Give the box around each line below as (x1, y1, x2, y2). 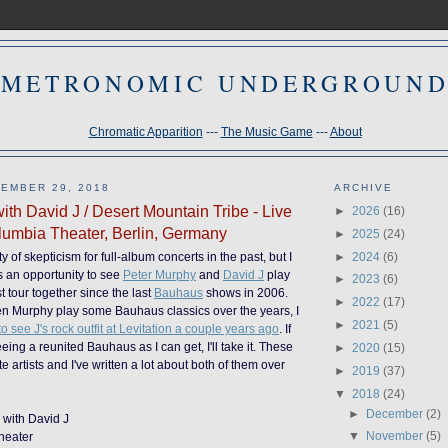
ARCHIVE (334, 182, 393, 194)
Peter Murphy (123, 268, 196, 282)
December (366, 406, 427, 420)
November (366, 429, 427, 443)
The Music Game (220, 124, 313, 138)
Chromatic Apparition (88, 124, 203, 138)
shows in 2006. (203, 286, 288, 300)
